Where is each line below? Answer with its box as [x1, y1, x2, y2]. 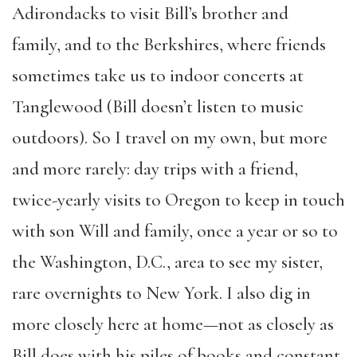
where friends [223, 33, 326, 56]
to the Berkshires [96, 33, 219, 56]
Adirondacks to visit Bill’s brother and [12, 2, 288, 25]
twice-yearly [12, 189, 104, 211]
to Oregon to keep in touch [145, 189, 345, 211]
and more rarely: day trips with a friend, [12, 158, 298, 180]
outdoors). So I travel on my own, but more [12, 127, 328, 149]
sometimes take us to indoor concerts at [12, 65, 304, 87]
